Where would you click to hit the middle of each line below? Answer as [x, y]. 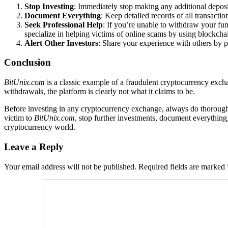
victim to [19, 118]
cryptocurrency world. [40, 127]
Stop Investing [49, 6]
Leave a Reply [34, 147]
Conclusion [27, 63]
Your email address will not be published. [70, 166]
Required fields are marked [183, 166]
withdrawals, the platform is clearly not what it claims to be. [99, 92]
